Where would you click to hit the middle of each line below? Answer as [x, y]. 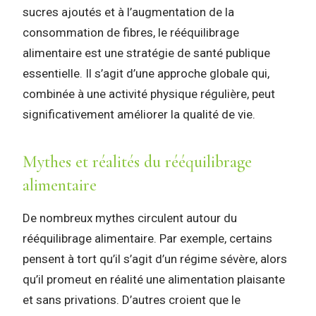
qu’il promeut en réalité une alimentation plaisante [154, 280]
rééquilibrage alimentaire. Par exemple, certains [147, 239]
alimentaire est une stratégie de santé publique [146, 53]
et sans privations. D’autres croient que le [132, 300]
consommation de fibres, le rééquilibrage [131, 33]
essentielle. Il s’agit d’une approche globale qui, [146, 74]
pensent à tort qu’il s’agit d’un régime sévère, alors [155, 259]
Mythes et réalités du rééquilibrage [137, 162]
